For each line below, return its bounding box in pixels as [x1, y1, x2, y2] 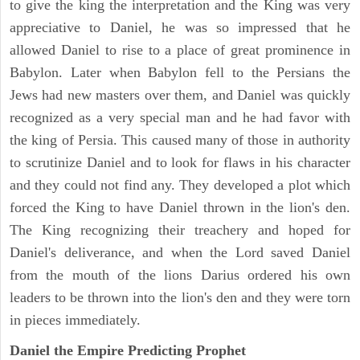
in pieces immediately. [10, 311, 141, 328]
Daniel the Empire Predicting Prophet [10, 342, 246, 358]
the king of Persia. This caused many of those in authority [10, 131, 350, 148]
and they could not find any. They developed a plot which [10, 176, 350, 193]
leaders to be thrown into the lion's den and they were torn [10, 288, 350, 305]
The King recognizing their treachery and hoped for [10, 221, 350, 238]
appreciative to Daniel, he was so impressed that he [10, 18, 350, 35]
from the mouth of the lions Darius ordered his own [10, 266, 350, 283]
